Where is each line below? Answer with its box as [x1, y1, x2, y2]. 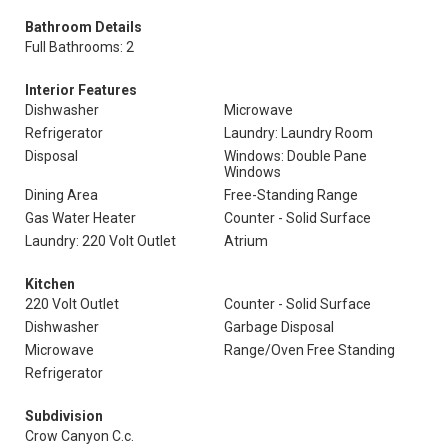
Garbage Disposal [224, 319, 334, 335]
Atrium [224, 233, 268, 249]
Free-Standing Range [224, 187, 358, 203]
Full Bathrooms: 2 [25, 39, 134, 55]
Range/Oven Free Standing [224, 342, 395, 358]
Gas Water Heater [25, 210, 136, 226]
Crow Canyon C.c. [25, 428, 134, 444]
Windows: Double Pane [224, 148, 367, 164]
